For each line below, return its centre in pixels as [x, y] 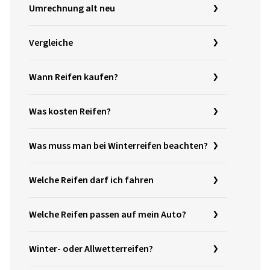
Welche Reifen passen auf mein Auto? [108, 214]
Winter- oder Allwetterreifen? [91, 249]
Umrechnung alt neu [72, 8]
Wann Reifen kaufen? [74, 77]
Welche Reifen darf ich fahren [91, 180]
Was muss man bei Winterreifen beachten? [118, 146]
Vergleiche [51, 42]
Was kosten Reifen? [70, 111]
